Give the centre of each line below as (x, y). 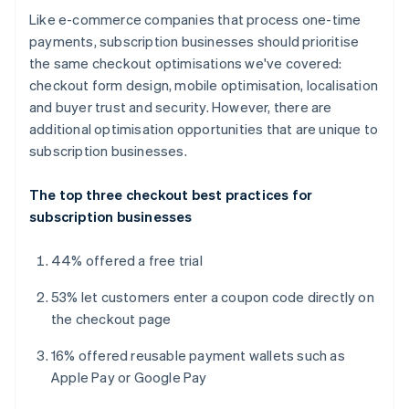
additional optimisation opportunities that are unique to (204, 128)
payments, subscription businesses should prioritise (194, 41)
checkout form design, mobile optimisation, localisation (204, 84)
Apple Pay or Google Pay (129, 377)
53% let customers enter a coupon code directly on (213, 296)
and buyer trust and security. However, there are (181, 106)
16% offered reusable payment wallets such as (198, 355)
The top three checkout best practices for (171, 194)
